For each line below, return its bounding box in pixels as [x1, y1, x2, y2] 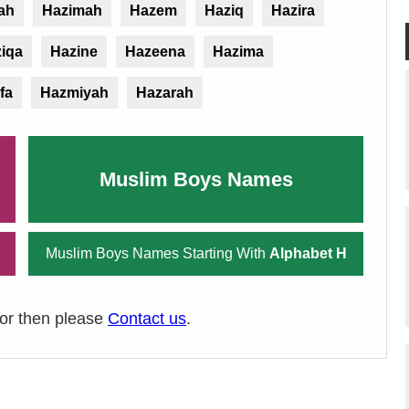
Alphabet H [268, 245, 347, 261]
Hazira [271, 2, 315, 18]
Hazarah [136, 84, 194, 100]
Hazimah [42, 2, 102, 18]
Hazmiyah [40, 84, 109, 100]
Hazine [50, 43, 98, 59]
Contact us [108, 309, 186, 328]
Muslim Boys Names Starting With [45, 245, 269, 261]
